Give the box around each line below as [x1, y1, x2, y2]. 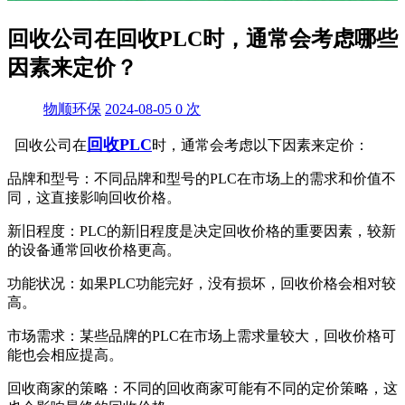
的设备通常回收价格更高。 [7, 241, 181, 258]
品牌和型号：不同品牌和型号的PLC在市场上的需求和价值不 [7, 170, 396, 186]
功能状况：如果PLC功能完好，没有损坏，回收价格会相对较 [7, 275, 396, 291]
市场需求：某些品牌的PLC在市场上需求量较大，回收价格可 [7, 327, 396, 344]
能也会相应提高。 [7, 346, 123, 363]
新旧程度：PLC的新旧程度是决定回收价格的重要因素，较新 [7, 222, 396, 239]
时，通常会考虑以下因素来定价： [152, 137, 369, 153]
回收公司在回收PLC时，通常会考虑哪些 [7, 26, 398, 51]
